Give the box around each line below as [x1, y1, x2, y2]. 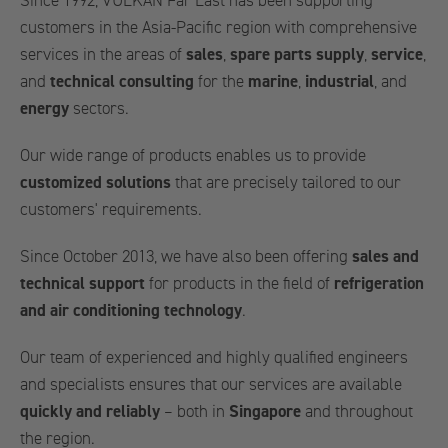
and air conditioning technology [20, 300, 242, 321]
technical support [20, 273, 145, 294]
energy [20, 98, 69, 119]
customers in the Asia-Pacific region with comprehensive [20, 17, 417, 38]
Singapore [229, 401, 301, 422]
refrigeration [334, 273, 424, 294]
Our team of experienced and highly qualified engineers [20, 347, 408, 368]
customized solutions [20, 172, 171, 193]
